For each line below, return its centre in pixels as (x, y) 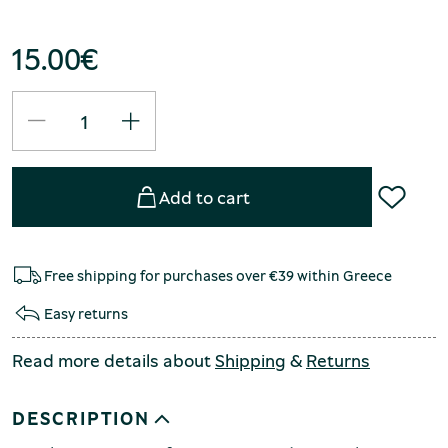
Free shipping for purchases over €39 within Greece (218, 274)
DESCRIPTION (81, 418)
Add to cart (204, 197)
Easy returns (86, 312)
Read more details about (113, 360)
